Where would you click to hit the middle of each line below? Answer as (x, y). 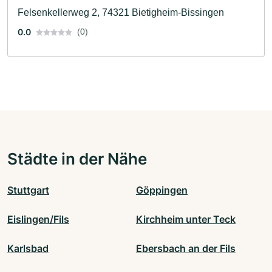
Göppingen (162, 190)
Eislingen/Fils (38, 219)
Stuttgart (28, 190)
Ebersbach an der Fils (186, 248)
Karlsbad (28, 248)
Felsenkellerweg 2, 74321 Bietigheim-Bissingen (121, 12)
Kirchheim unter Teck (186, 219)
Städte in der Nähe (77, 158)
